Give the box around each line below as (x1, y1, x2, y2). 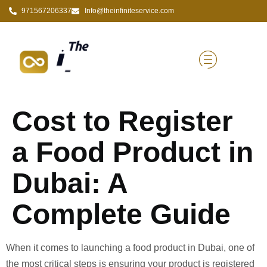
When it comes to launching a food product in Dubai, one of (6, 243, 254, 253)
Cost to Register (12, 105, 233, 138)
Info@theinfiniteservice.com (84, 7, 174, 15)
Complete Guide (12, 198, 231, 231)
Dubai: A (12, 167, 127, 200)
